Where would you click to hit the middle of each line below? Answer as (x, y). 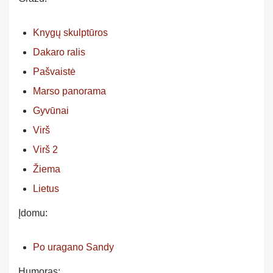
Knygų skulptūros (70, 32)
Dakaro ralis (59, 52)
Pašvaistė (54, 71)
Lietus (46, 188)
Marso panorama (69, 91)
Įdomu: (33, 213)
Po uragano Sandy (73, 247)
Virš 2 (45, 149)
